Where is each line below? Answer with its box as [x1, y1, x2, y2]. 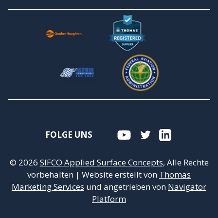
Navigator [168, 181, 206, 192]
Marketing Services [12, 181, 84, 192]
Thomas [159, 168, 191, 180]
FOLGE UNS [45, 129, 93, 141]
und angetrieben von [84, 181, 168, 192]
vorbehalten [27, 168, 75, 180]
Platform [92, 193, 126, 204]
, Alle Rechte [163, 156, 209, 168]
